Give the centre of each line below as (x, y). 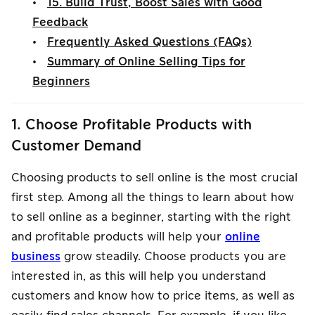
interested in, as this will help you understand (139, 277)
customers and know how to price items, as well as (153, 296)
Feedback (60, 23)
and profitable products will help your (118, 237)
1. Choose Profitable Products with (131, 126)
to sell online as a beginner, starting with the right (151, 218)
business (36, 257)
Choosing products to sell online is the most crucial (154, 178)
